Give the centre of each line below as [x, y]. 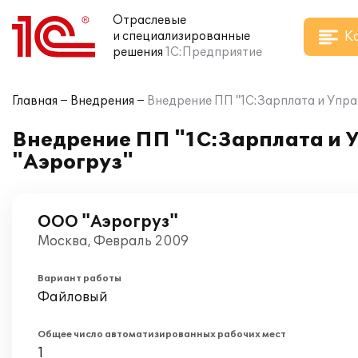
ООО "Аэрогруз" [108, 222]
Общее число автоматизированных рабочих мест [162, 334]
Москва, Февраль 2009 [113, 241]
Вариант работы [80, 278]
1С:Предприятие [214, 52]
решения [138, 52]
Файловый [73, 297]
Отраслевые [149, 20]
